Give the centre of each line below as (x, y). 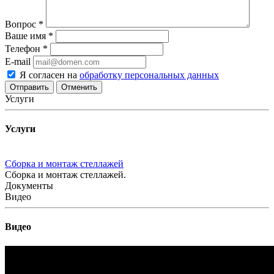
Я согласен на (50, 75)
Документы (29, 186)
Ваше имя (27, 35)
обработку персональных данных (149, 75)
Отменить (79, 87)
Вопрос (22, 24)
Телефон (24, 48)
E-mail (18, 61)
